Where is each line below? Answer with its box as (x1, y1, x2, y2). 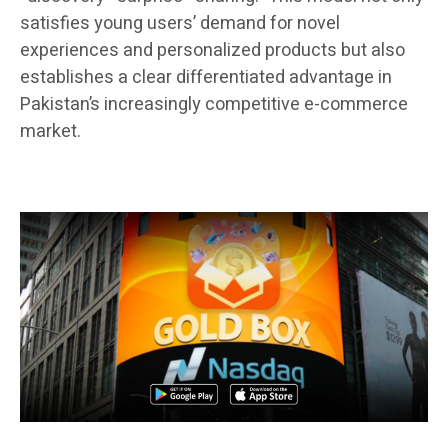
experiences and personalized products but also (20, 37, 405, 65)
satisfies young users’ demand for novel (20, 10, 340, 38)
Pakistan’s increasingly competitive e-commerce (20, 91, 408, 119)
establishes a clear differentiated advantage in (20, 64, 392, 92)
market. (20, 118, 81, 146)
